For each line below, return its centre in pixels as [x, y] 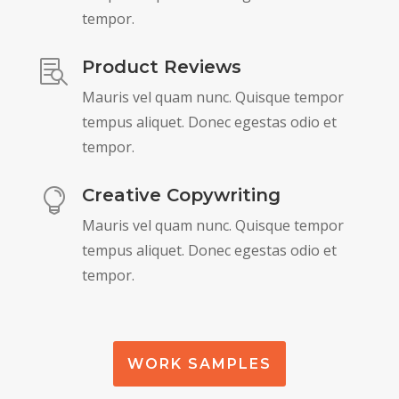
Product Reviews [161, 67]
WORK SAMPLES [199, 364]
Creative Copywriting [181, 195]
